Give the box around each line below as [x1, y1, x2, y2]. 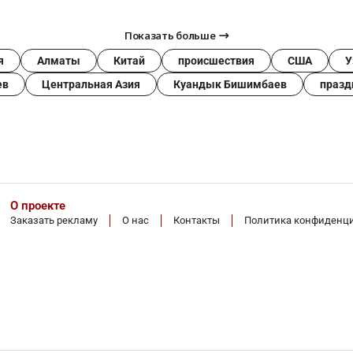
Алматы [37, 54, 80, 68]
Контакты [173, 214, 221, 227]
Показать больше [124, 28, 216, 43]
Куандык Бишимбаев [173, 78, 287, 91]
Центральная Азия [42, 78, 140, 91]
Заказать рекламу [10, 214, 98, 227]
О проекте [10, 199, 66, 214]
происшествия [178, 54, 255, 68]
